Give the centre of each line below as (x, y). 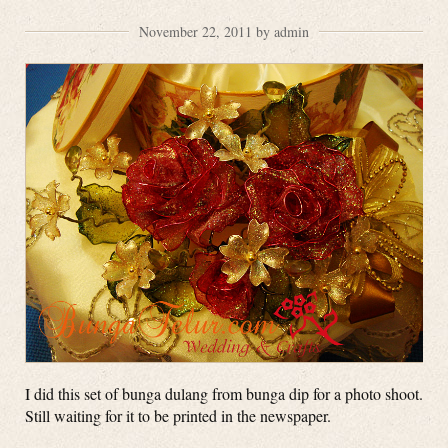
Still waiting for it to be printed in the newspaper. (178, 416)
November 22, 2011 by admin (224, 31)
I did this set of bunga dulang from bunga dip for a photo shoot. (224, 394)
